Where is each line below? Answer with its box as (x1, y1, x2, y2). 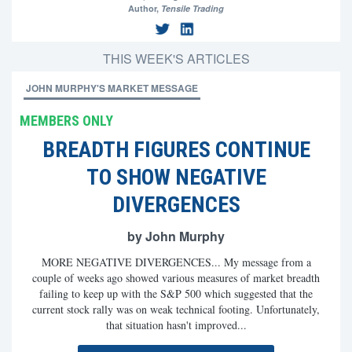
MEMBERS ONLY (20, 112, 113, 129)
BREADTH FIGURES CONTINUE (42, 137, 310, 163)
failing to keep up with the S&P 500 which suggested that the (39, 286, 313, 301)
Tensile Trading (161, 2, 224, 14)
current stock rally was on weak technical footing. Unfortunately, (32, 302, 320, 317)
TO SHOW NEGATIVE (86, 164, 266, 190)
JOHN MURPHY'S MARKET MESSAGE (26, 81, 198, 95)
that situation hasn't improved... (105, 317, 247, 332)
